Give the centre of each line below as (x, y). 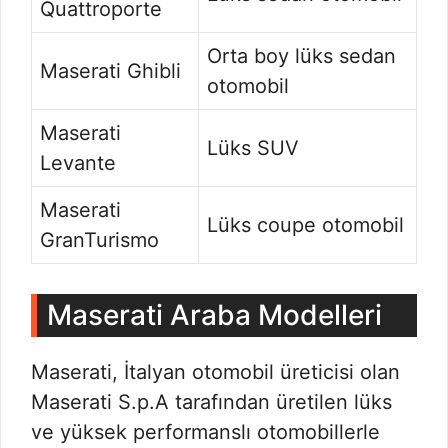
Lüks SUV (253, 148)
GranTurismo (99, 240)
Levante (78, 163)
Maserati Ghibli (110, 71)
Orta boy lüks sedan (301, 56)
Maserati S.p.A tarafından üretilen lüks (211, 402)
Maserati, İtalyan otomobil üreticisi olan (215, 372)
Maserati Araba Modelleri (214, 315)
